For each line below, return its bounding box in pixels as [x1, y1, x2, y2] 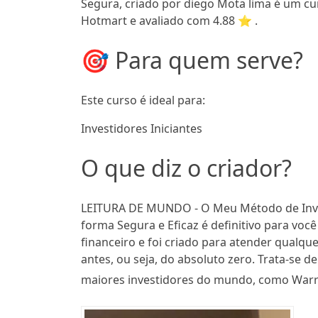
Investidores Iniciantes [81, 121, 202, 137]
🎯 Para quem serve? [81, 45, 303, 76]
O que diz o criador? [81, 153, 292, 184]
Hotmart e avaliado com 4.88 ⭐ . [81, 13, 258, 29]
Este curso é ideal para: [81, 92, 205, 109]
